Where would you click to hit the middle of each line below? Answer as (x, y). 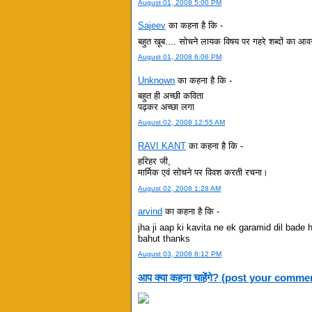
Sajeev (152, 26)
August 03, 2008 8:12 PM (180, 253)
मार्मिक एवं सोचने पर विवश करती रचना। (203, 173)
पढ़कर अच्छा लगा (166, 107)
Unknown (157, 80)
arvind (150, 212)
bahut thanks (164, 238)
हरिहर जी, (155, 162)
